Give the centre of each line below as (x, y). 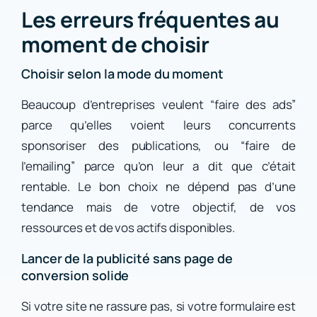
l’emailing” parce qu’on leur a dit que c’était (158, 166)
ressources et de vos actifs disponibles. (128, 228)
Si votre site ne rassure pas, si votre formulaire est (158, 306)
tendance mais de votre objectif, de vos (158, 207)
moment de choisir (115, 45)
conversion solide (75, 276)
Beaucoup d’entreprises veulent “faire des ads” (158, 105)
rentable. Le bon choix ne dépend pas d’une (158, 187)
